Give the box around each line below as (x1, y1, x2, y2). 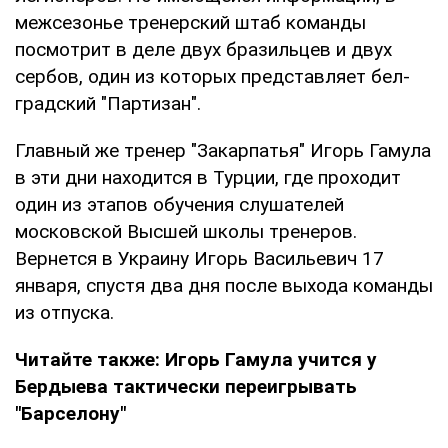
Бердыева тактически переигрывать (15, 374, 357, 398)
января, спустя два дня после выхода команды (15, 273, 433, 297)
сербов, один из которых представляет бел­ (15, 64, 410, 88)
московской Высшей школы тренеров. (15, 219, 357, 243)
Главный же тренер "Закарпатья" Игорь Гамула (15, 138, 431, 162)
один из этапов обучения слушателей (15, 192, 344, 216)
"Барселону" (15, 401, 126, 425)
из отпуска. (15, 300, 114, 324)
